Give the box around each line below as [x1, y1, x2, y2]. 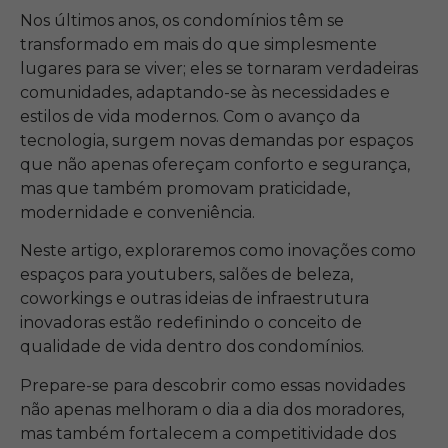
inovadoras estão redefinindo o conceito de [20, 313, 362, 333]
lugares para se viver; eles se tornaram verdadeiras [20, 58, 418, 78]
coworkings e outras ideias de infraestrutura [20, 289, 369, 309]
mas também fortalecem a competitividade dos [20, 423, 396, 443]
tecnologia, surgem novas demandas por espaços [20, 130, 413, 150]
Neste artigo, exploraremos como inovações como [20, 241, 416, 261]
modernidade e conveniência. [20, 202, 255, 222]
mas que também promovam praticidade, [20, 178, 350, 198]
